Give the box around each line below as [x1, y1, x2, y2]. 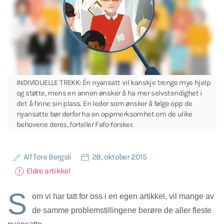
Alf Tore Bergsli [23, 152, 73, 162]
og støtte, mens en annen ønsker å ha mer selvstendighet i [16, 88, 202, 98]
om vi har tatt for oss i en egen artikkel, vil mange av [32, 192, 214, 201]
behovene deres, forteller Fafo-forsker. [16, 120, 133, 129]
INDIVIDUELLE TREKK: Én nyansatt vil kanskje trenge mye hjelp [16, 78, 210, 87]
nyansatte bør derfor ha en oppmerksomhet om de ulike [16, 109, 192, 119]
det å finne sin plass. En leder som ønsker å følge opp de [16, 99, 192, 108]
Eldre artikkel [26, 166, 70, 176]
